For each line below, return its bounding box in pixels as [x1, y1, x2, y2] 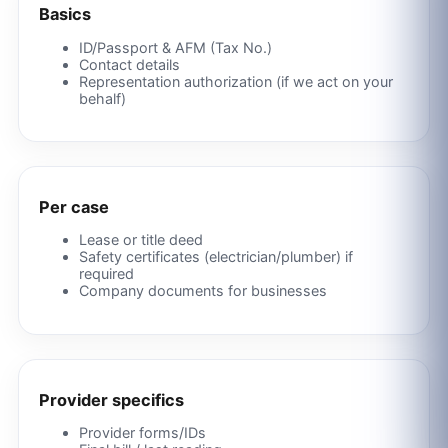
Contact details [78, 55, 180, 73]
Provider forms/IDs [78, 424, 206, 442]
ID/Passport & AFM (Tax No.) [78, 38, 272, 56]
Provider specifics [38, 389, 184, 410]
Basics [38, 4, 91, 25]
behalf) [78, 89, 126, 107]
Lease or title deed [78, 231, 203, 249]
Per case [38, 197, 109, 218]
